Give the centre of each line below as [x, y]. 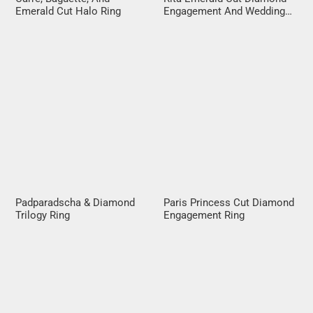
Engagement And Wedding [224, 11]
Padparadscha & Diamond [75, 203]
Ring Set [183, 23]
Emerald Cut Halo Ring [68, 11]
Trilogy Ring [43, 216]
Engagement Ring [204, 216]
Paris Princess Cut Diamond [229, 203]
